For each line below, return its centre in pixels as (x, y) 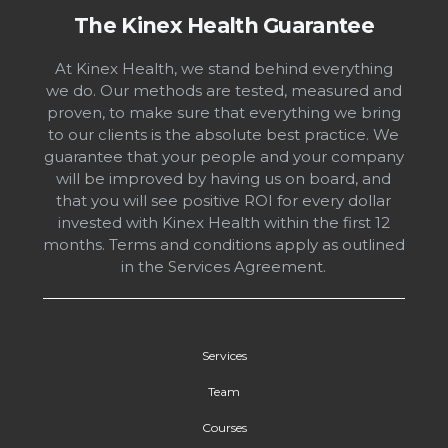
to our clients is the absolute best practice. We (224, 135)
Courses (224, 428)
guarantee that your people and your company (223, 157)
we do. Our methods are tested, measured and (223, 91)
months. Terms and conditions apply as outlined (223, 245)
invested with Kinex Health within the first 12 (223, 223)
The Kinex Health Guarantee (224, 26)
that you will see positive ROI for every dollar (224, 201)
